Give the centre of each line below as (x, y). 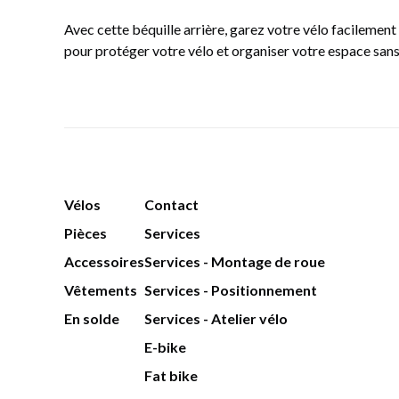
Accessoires (104, 261)
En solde (92, 318)
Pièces (85, 233)
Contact (171, 204)
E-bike (165, 347)
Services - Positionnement (231, 290)
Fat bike (171, 375)
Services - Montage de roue (235, 261)
